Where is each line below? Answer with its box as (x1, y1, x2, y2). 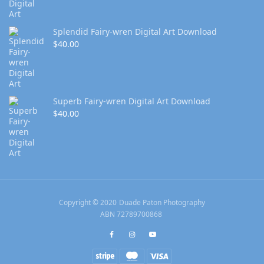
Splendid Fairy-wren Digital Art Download (53, 26, 217, 38)
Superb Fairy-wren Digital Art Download (53, 95, 210, 107)
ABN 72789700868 (100, 209, 164, 220)
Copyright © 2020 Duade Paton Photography (59, 197, 205, 208)
